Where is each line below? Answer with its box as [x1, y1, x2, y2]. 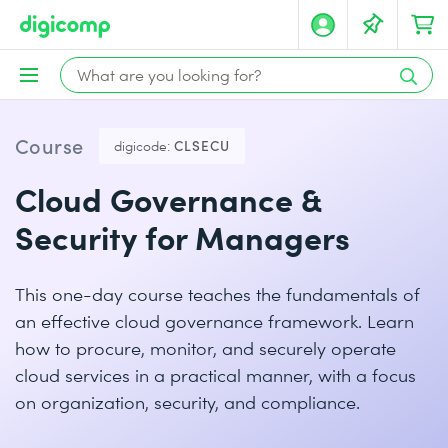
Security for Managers [15, 214, 350, 259]
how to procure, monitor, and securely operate [15, 335, 396, 360]
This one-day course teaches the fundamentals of [15, 281, 420, 306]
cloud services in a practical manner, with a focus [15, 362, 416, 387]
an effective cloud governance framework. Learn [15, 308, 414, 333]
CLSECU [173, 136, 230, 155]
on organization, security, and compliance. [15, 389, 360, 414]
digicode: [113, 136, 170, 155]
